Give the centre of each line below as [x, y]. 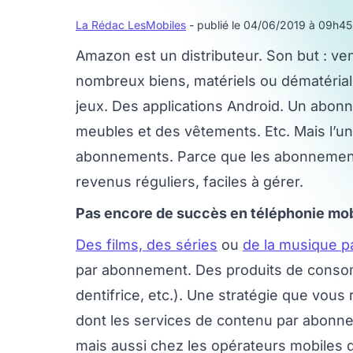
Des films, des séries [147, 245]
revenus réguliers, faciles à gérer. [190, 182]
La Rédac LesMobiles [131, 25]
